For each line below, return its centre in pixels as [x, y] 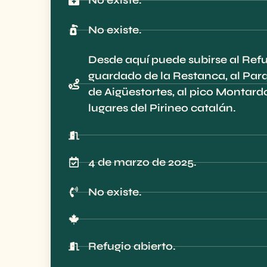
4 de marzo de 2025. [142, 162]
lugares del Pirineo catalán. [162, 108]
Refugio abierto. [132, 246]
